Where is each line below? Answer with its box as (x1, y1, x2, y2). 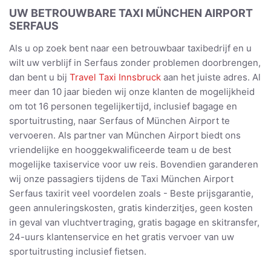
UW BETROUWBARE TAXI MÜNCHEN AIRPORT (9, 7, 253, 20)
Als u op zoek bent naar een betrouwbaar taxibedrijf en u (9, 42, 252, 54)
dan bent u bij (9, 71, 70, 83)
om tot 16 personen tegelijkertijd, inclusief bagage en (9, 100, 237, 113)
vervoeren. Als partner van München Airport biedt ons (9, 129, 241, 142)
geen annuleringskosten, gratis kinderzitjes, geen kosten (9, 202, 253, 214)
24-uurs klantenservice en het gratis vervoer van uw (9, 231, 234, 243)
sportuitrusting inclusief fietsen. (9, 246, 146, 258)
